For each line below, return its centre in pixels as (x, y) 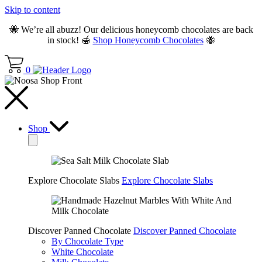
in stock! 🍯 (70, 40)
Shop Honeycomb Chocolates (148, 40)
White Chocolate (82, 252)
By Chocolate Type (87, 242)
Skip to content (32, 10)
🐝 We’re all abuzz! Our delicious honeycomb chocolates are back (131, 30)
